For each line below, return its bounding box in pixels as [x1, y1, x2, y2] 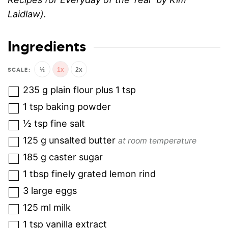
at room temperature [118, 136, 196, 146]
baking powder [46, 101, 111, 112]
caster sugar [49, 152, 103, 163]
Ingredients [8, 40, 86, 55]
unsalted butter [49, 135, 116, 146]
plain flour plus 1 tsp [50, 84, 136, 96]
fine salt [50, 118, 85, 129]
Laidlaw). [8, 9, 46, 20]
